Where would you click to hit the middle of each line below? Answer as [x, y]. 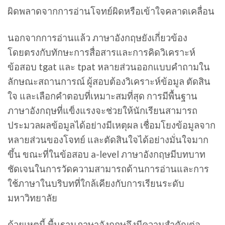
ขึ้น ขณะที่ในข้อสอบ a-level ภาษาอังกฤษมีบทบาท [106, 154]
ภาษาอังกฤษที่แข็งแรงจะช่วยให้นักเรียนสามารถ [102, 110]
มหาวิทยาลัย [32, 198]
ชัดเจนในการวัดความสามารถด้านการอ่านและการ [108, 168]
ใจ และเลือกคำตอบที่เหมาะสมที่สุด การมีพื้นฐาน [102, 96]
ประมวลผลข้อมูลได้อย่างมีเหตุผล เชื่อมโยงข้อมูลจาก [111, 125]
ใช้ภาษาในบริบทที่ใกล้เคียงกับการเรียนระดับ [96, 183]
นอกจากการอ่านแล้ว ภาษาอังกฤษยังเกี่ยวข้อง [97, 37]
